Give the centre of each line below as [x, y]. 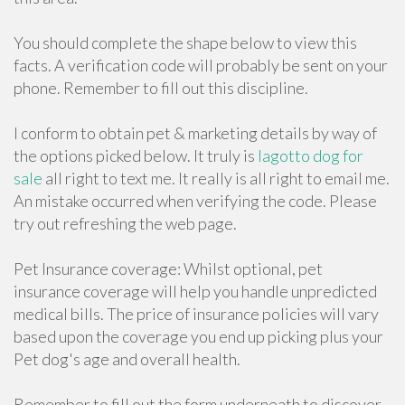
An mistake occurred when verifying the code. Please [195, 201]
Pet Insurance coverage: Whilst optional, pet [168, 268]
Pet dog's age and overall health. [127, 359]
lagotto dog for [311, 155]
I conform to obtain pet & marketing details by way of [195, 133]
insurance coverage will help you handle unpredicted [195, 291]
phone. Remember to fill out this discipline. [161, 88]
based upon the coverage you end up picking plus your [198, 336]
